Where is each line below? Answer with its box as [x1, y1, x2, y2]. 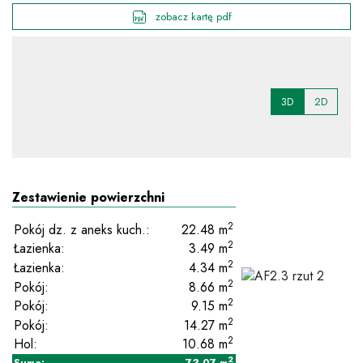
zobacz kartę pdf [152, 9, 231, 24]
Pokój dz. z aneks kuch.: [14, 220, 151, 239]
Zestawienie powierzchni [12, 188, 164, 207]
